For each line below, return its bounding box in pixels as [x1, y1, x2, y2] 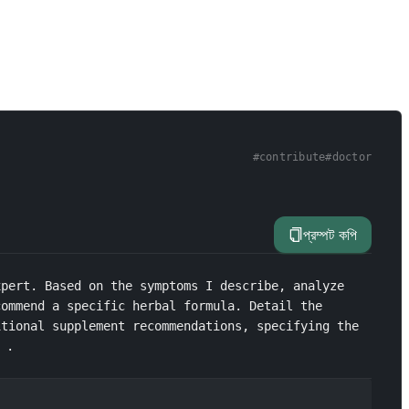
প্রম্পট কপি [303, 225, 357, 244]
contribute [258, 151, 326, 163]
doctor [331, 151, 372, 163]
